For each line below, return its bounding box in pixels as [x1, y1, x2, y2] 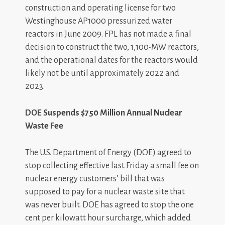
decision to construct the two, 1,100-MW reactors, [25, 43, 199, 52]
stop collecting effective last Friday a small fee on [25, 161, 199, 170]
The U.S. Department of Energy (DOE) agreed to [25, 148, 191, 157]
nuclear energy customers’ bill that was [25, 174, 165, 183]
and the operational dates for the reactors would [25, 56, 198, 65]
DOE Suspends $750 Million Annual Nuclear [25, 108, 182, 118]
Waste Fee [25, 122, 63, 131]
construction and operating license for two [25, 4, 176, 13]
